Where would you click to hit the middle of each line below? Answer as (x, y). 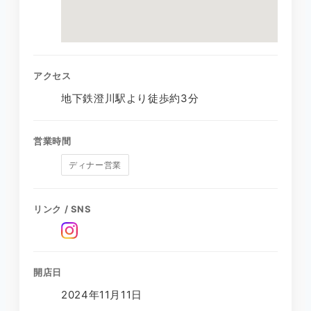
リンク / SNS (62, 209)
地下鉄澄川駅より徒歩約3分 (130, 98)
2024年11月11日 (102, 294)
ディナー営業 (95, 165)
